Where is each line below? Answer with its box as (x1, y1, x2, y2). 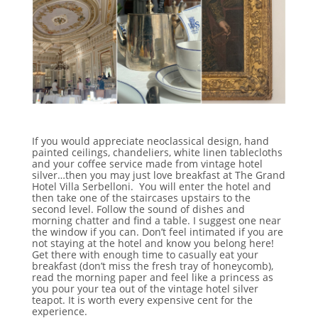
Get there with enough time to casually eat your (31, 247, 258, 261)
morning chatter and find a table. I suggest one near (31, 213, 281, 227)
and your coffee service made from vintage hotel (31, 156, 263, 170)
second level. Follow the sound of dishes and (31, 202, 245, 216)
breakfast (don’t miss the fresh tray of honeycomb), (31, 258, 273, 273)
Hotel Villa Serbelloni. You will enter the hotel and (31, 179, 271, 193)
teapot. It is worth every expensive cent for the (31, 292, 253, 307)
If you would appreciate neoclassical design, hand (31, 133, 269, 148)
